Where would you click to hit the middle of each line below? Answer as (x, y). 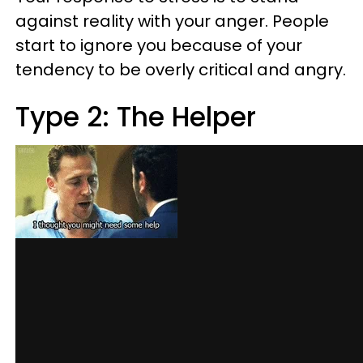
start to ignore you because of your (159, 45)
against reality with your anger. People (172, 21)
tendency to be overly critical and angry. (181, 70)
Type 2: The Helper (136, 117)
